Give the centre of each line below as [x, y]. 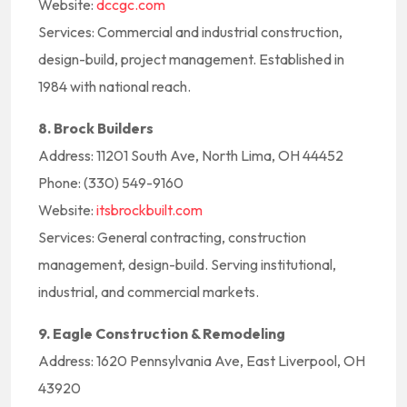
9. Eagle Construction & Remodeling [162, 333]
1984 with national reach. [114, 86]
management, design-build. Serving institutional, [187, 264]
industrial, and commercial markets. [149, 292]
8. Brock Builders [96, 128]
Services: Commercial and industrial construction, [190, 32]
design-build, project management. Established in [191, 59]
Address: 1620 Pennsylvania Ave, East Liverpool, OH [202, 361]
